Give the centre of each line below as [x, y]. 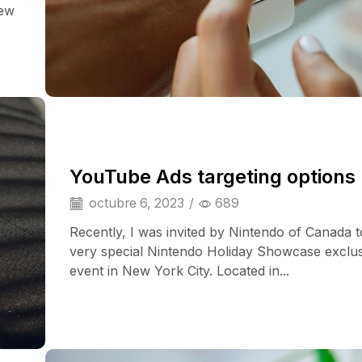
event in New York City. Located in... [179, 271]
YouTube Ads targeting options [213, 176]
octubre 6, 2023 [135, 203]
